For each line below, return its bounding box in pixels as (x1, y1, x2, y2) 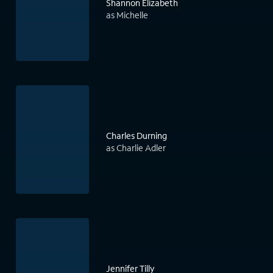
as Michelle (106, 9, 148, 21)
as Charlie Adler (106, 142, 166, 154)
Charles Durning (106, 130, 167, 142)
